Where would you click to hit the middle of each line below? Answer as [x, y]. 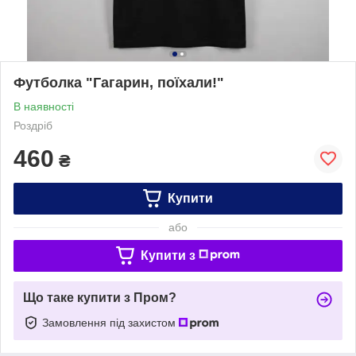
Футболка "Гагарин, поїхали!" [119, 82]
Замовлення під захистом [110, 322]
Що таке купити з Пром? [100, 297]
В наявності [44, 106]
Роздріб [33, 125]
